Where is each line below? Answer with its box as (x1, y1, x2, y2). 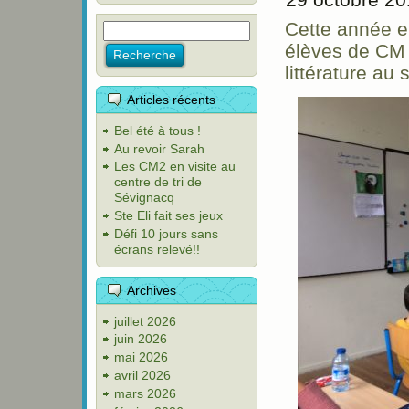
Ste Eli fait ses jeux (114, 208, 223, 224)
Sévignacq (114, 190, 174, 205)
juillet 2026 (114, 313, 176, 329)
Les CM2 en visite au (114, 159, 236, 174)
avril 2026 (114, 367, 171, 383)
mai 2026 (114, 350, 168, 365)
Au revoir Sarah (114, 141, 204, 156)
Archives (127, 282, 176, 298)
